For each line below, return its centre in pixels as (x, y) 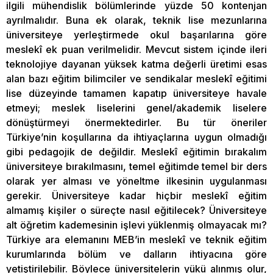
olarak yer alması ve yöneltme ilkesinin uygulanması (136, 181)
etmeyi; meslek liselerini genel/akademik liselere (136, 108)
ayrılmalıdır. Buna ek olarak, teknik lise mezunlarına (136, 20)
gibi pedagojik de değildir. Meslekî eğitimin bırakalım (136, 151)
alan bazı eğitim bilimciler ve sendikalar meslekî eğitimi (136, 78)
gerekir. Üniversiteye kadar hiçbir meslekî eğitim (136, 195)
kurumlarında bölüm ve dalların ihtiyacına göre (136, 254)
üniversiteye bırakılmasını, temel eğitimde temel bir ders (136, 166)
